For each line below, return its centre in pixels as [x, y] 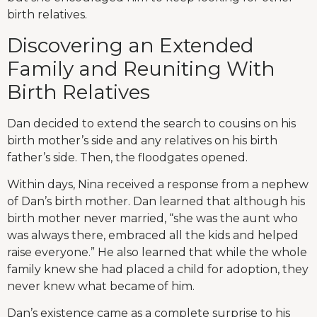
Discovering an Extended [131, 45]
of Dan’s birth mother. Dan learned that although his [156, 201]
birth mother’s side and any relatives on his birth [142, 140]
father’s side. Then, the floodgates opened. [129, 157]
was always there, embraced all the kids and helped [153, 235]
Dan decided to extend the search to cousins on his [151, 123]
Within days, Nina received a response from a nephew [158, 184]
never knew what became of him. [101, 286]
